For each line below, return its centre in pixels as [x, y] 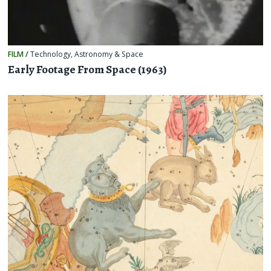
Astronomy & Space [109, 54]
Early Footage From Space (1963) [88, 70]
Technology [51, 54]
